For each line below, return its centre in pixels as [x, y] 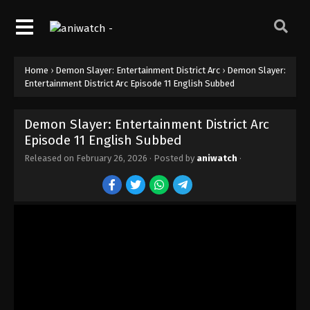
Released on [50, 158]
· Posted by [172, 158]
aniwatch [217, 158]
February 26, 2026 [112, 158]
